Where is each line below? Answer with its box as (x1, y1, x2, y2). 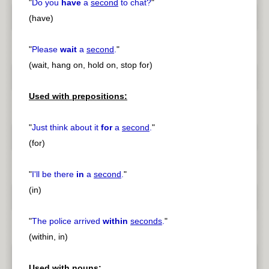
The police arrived (32, 216, 103, 226)
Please (32, 44, 60, 55)
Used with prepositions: (29, 91, 127, 101)
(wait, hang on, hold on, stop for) (29, 60, 153, 70)
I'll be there (32, 169, 76, 180)
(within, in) (29, 232, 68, 242)
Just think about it (32, 122, 101, 133)
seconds (130, 216, 162, 226)
